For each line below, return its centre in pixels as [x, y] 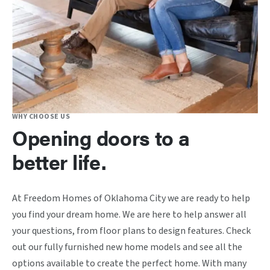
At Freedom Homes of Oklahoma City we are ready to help [131, 199]
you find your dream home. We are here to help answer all [129, 215]
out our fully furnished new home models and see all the [127, 247]
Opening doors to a [101, 138]
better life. [59, 162]
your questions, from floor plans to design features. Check [131, 231]
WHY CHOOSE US [41, 117]
